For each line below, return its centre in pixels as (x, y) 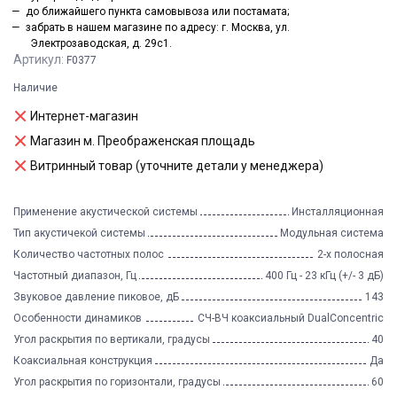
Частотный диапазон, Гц (75, 276)
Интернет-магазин (84, 116)
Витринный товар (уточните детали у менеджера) (177, 166)
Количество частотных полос (89, 254)
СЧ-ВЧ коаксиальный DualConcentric (291, 318)
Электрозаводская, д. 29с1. (101, 43)
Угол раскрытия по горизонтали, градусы (117, 382)
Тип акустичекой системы (79, 233)
